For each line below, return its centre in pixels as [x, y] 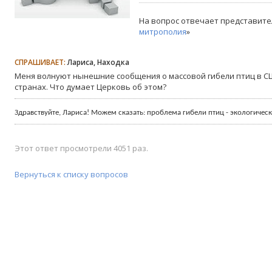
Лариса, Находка [97, 62]
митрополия [163, 32]
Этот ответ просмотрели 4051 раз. [81, 148]
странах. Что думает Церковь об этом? [90, 87]
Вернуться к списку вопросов [71, 174]
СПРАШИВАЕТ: [40, 62]
